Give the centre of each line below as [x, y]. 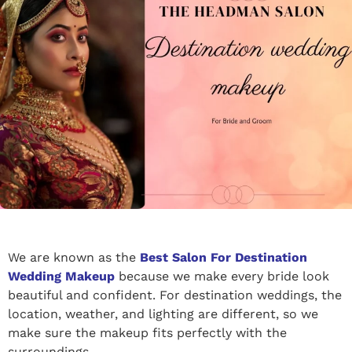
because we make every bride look [222, 276]
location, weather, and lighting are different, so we [163, 313]
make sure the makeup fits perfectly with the [147, 332]
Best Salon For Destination [224, 257]
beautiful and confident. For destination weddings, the [175, 295]
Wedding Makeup [61, 276]
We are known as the [74, 257]
